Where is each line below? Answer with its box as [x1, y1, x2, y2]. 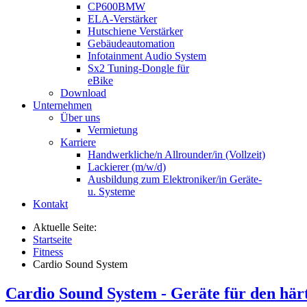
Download [60, 87, 106, 99]
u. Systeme [88, 186, 135, 197]
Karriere [60, 136, 96, 148]
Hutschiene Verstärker [88, 25, 183, 37]
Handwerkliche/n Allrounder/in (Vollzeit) [88, 149, 265, 160]
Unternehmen [33, 99, 92, 111]
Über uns [60, 112, 100, 123]
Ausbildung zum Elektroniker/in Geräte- [88, 173, 262, 185]
